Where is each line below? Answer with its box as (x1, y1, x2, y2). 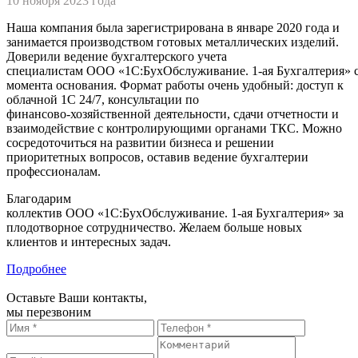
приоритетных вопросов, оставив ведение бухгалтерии (6, 149, 308, 164)
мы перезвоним (6, 304, 91, 319)
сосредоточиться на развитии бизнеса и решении (6, 135, 274, 149)
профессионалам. (6, 164, 101, 178)
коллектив (6, 205, 66, 220)
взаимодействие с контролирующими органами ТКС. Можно (6, 121, 342, 135)
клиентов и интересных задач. (6, 234, 171, 249)
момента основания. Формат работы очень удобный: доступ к (6, 78, 344, 92)
